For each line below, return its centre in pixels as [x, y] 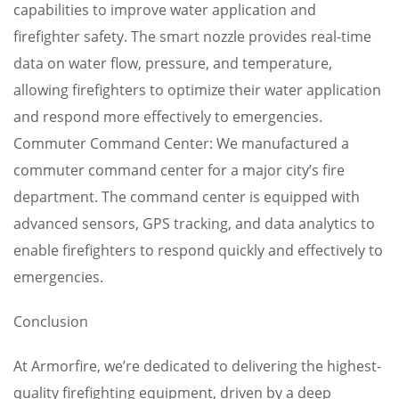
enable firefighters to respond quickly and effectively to [198, 250]
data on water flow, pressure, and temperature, [173, 63]
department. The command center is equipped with [187, 197]
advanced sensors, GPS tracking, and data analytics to [194, 224]
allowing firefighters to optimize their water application [197, 90]
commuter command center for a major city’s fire [179, 170]
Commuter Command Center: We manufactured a [181, 143]
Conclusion [51, 322]
